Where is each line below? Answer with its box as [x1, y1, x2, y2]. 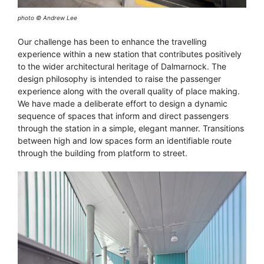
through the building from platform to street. [18, 148, 187, 159]
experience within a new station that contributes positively [18, 49, 242, 60]
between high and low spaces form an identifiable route [18, 136, 232, 146]
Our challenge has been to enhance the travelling [18, 37, 207, 47]
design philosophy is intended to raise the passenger [18, 74, 221, 84]
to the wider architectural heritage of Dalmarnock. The [18, 61, 226, 72]
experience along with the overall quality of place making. [18, 86, 240, 97]
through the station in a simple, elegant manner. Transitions [18, 123, 244, 134]
